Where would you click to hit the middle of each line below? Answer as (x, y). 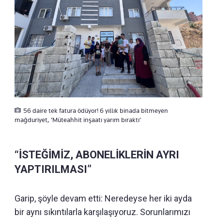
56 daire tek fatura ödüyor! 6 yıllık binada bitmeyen (96, 110)
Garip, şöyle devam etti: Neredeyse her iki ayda (103, 198)
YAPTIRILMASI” (53, 169)
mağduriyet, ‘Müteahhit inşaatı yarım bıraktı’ (78, 119)
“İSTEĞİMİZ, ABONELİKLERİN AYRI (97, 155)
